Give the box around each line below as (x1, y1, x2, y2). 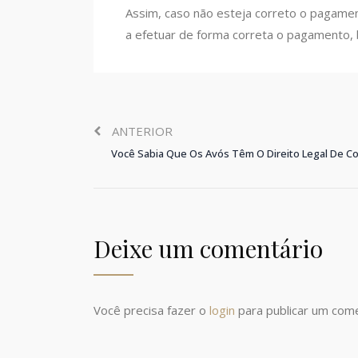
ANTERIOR (112, 123, 173, 139)
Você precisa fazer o (93, 301, 209, 318)
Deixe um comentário (93, 232, 323, 265)
